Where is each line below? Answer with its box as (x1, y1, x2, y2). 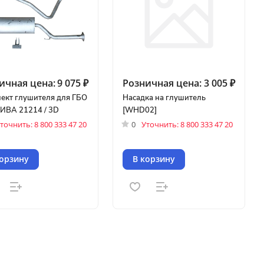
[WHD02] (123, 104, 157, 115)
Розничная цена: (123, 76, 202, 90)
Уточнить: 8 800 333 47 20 (141, 118, 233, 130)
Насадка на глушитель (123, 92, 206, 103)
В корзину (133, 153, 176, 165)
